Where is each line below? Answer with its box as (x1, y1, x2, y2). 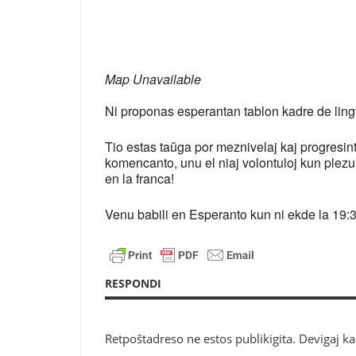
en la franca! (105, 169, 174, 188)
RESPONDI (105, 276, 161, 292)
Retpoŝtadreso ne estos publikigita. (105, 331, 296, 347)
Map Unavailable (105, 70, 201, 89)
